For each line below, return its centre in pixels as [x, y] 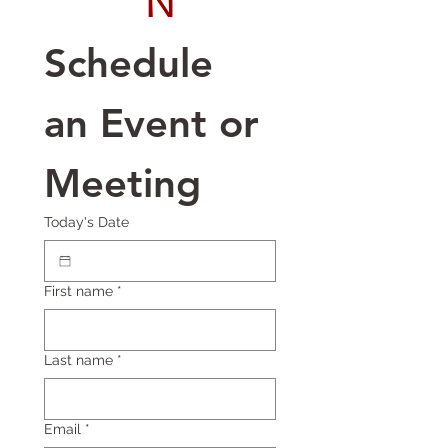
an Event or [151, 123]
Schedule [128, 63]
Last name [78, 360]
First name [78, 291]
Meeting [122, 183]
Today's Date [86, 222]
